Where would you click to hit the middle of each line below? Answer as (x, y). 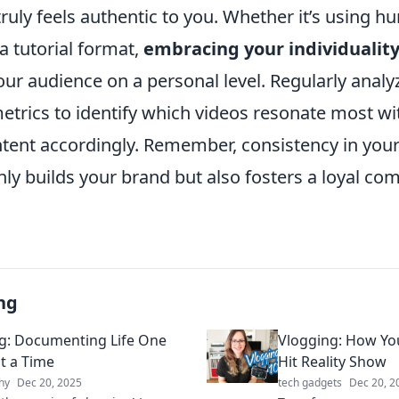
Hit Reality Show (332, 361)
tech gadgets (310, 382)
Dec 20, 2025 (49, 382)
